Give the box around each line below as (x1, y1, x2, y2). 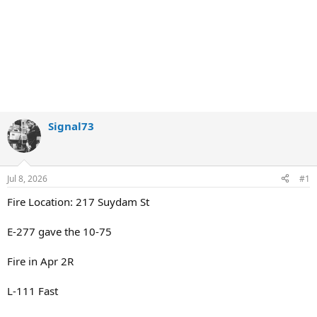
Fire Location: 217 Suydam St (7, 194, 149, 209)
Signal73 (48, 119, 94, 133)
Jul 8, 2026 (7, 172, 47, 185)
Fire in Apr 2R (7, 253, 74, 268)
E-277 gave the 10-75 (7, 224, 112, 238)
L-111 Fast (7, 283, 58, 298)
